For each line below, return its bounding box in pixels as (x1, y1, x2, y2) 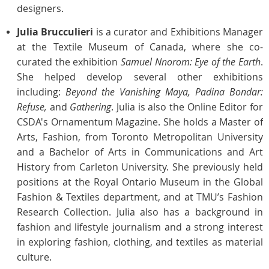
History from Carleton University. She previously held (17, 160, 263, 174)
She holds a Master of (163, 115, 264, 128)
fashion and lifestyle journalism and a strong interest (17, 220, 263, 234)
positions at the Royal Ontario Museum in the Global (17, 175, 263, 189)
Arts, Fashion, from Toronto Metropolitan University (17, 130, 263, 144)
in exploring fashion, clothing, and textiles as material (17, 235, 263, 249)
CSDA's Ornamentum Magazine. (17, 115, 164, 128)
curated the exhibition (17, 55, 121, 68)
